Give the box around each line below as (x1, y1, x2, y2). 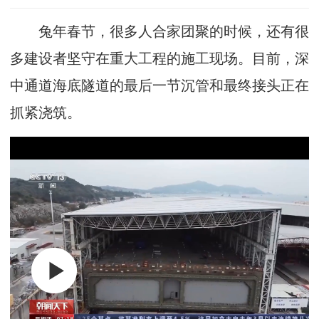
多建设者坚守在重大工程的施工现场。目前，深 (10, 51, 309, 66)
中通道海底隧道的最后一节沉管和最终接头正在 (10, 78, 309, 93)
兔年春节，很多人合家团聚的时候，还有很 (10, 23, 309, 39)
